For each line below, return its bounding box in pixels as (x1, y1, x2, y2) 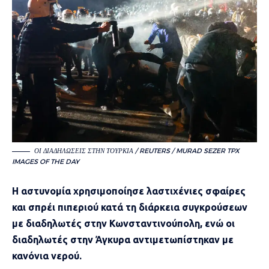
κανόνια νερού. (12, 250, 82, 262)
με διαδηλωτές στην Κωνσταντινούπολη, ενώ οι (12, 218, 235, 229)
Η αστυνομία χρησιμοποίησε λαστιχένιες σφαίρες (12, 186, 246, 197)
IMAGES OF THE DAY (12, 157, 79, 166)
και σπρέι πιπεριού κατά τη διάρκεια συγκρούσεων (12, 202, 247, 213)
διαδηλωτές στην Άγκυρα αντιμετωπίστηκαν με (12, 234, 234, 246)
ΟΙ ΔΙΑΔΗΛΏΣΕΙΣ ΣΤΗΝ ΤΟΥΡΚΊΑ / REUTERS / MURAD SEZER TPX (34, 147, 240, 156)
